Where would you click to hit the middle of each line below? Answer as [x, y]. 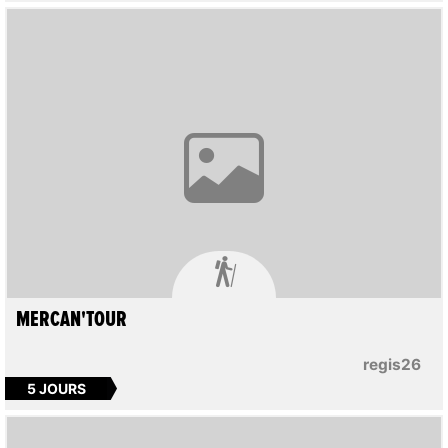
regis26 [392, 365]
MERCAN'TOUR [71, 320]
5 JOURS [56, 388]
